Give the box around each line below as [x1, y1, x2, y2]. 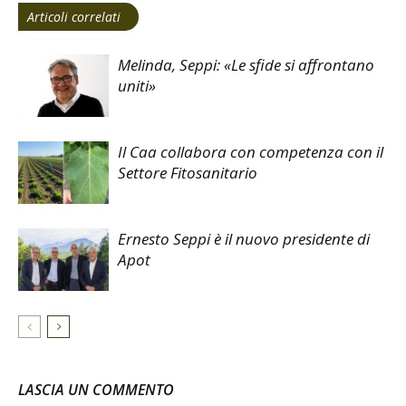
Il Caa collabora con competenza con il [118, 140, 383, 162]
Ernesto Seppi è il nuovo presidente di [118, 227, 370, 249]
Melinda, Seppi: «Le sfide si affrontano [118, 53, 374, 75]
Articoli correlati [27, 7, 121, 25]
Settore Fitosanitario [118, 161, 257, 183]
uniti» [118, 74, 156, 96]
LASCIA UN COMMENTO [18, 379, 174, 400]
